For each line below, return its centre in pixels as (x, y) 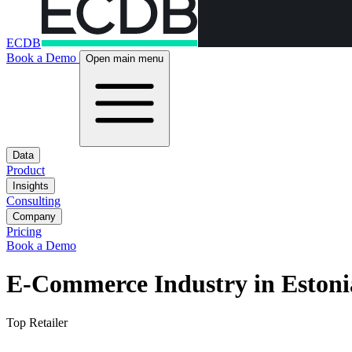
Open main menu (125, 59)
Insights (31, 186)
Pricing (24, 231)
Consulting (33, 201)
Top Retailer (37, 322)
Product (26, 170)
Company (34, 216)
